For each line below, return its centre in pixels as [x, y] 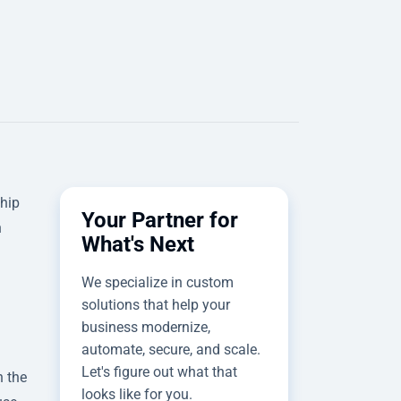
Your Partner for [160, 220]
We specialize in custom [158, 282]
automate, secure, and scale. [171, 349]
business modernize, [146, 327]
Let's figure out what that [159, 371]
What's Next [138, 244]
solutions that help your [156, 304]
